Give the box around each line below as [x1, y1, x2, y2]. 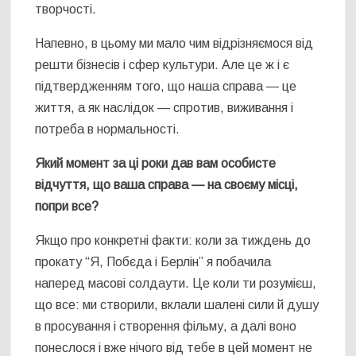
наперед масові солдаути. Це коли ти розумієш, [35, 277, 317, 291]
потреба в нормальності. [35, 122, 180, 137]
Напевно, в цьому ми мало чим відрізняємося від [35, 37, 314, 51]
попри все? [35, 199, 99, 214]
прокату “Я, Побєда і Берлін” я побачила [35, 255, 272, 269]
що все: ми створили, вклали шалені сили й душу [35, 298, 319, 312]
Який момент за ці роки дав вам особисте [35, 157, 277, 171]
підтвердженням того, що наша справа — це [35, 79, 297, 94]
